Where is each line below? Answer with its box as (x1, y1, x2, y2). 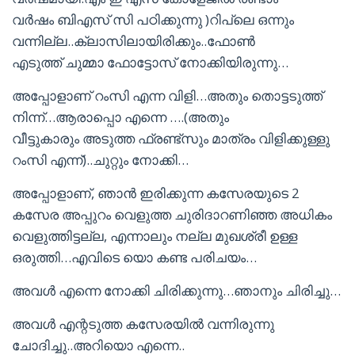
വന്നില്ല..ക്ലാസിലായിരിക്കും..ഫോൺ (12, 32, 255, 50)
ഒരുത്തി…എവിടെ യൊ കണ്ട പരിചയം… (12, 248, 257, 266)
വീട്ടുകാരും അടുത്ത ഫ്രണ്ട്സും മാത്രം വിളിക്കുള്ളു (12, 129, 330, 147)
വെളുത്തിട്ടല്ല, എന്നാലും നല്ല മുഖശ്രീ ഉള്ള (12, 227, 297, 245)
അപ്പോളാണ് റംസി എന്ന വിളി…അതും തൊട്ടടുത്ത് (12, 86, 323, 105)
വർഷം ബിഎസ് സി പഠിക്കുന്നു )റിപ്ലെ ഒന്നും (12, 10, 294, 29)
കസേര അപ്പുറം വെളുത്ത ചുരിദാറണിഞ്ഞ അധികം (12, 205, 332, 223)
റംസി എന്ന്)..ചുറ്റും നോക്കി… (12, 151, 189, 169)
